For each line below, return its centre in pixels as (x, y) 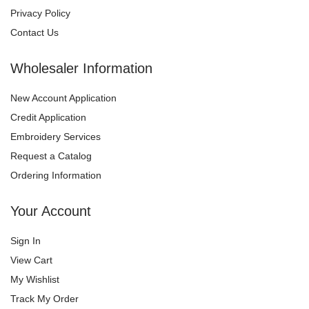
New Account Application (63, 98)
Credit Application (48, 117)
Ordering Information (56, 175)
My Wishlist (35, 279)
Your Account (51, 211)
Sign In (26, 240)
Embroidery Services (56, 136)
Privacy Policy (40, 13)
